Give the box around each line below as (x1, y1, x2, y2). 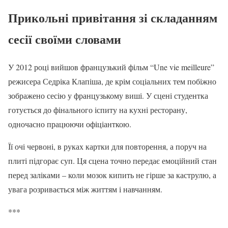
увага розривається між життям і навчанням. (8, 183, 162, 194)
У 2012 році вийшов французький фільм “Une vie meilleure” (8, 61, 214, 72)
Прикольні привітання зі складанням (8, 9, 217, 27)
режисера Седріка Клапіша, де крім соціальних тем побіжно (8, 75, 216, 87)
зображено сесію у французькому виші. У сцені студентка (8, 90, 208, 101)
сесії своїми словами (8, 30, 121, 48)
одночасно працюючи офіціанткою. (8, 118, 131, 129)
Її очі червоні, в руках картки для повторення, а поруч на (8, 140, 207, 152)
